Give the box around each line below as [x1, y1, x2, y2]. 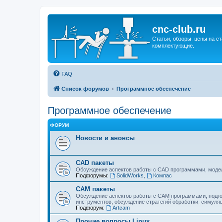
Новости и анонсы [76, 134, 135, 142]
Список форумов [61, 86, 109, 92]
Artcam [112, 205, 130, 211]
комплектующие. [152, 43, 194, 49]
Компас [153, 172, 172, 178]
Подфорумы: [76, 172, 109, 178]
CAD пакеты [76, 159, 114, 166]
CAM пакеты [76, 185, 115, 193]
